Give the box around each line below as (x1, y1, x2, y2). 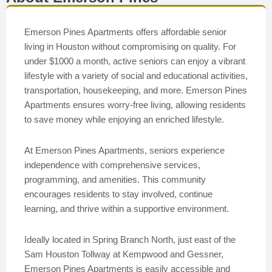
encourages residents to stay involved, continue (24, 189, 212, 199)
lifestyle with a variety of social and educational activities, (24, 70, 248, 81)
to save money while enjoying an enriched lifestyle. (24, 114, 224, 124)
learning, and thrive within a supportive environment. (24, 203, 229, 214)
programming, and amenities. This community (24, 174, 206, 185)
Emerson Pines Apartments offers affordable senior (24, 27, 226, 37)
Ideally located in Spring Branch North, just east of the (24, 234, 236, 245)
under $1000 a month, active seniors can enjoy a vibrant (24, 56, 245, 66)
